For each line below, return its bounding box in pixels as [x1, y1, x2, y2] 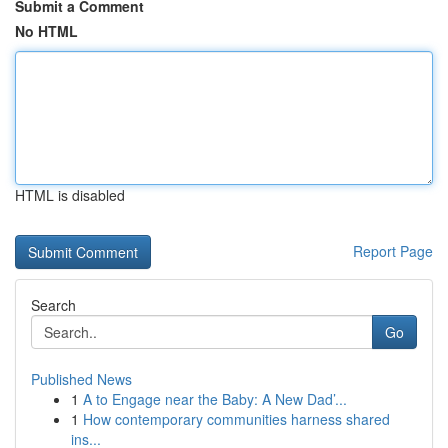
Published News [31, 369, 132, 389]
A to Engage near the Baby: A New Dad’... [83, 389, 347, 409]
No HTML [15, 21, 78, 41]
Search [31, 295, 76, 315]
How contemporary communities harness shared [83, 409, 390, 429]
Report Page [353, 241, 433, 261]
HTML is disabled [15, 185, 125, 205]
